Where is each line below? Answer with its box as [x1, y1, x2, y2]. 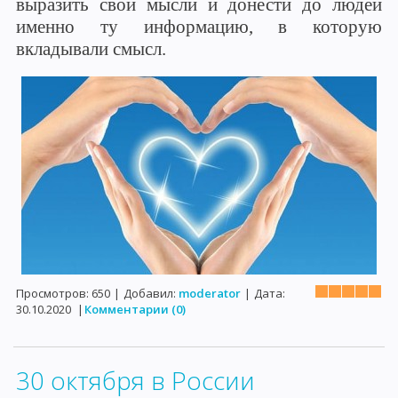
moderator [179, 285, 241, 301]
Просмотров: [16, 285, 89, 301]
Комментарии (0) [84, 301, 186, 317]
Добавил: [123, 285, 176, 301]
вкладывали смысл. [16, 38, 166, 60]
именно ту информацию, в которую [16, 16, 382, 37]
